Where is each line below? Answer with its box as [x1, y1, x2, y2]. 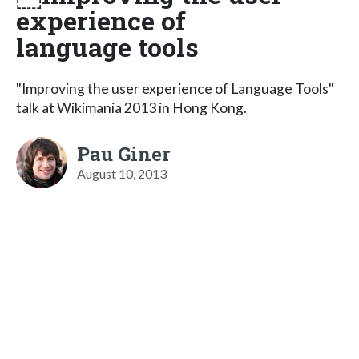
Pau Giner [77, 140, 171, 167]
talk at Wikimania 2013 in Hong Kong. [16, 99, 247, 116]
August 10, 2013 [77, 165, 167, 181]
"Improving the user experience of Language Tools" [16, 79, 334, 97]
